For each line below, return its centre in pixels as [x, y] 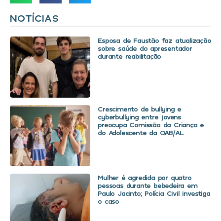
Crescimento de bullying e [140, 109]
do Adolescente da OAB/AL [141, 133]
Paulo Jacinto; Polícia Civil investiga [154, 193]
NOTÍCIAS [34, 18]
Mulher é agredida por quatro [145, 178]
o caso [108, 201]
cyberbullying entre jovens [139, 117]
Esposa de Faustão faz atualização [154, 40]
